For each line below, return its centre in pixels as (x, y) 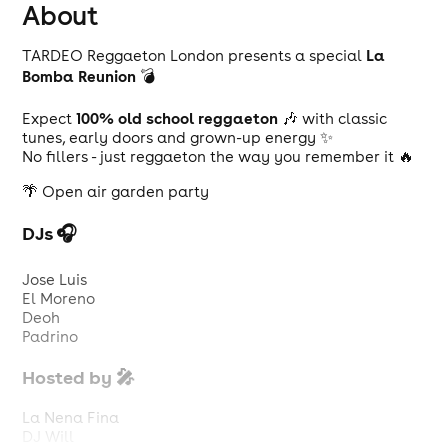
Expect (49, 118)
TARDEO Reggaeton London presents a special (194, 55)
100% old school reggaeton (177, 118)
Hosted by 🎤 (79, 377)
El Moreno (59, 299)
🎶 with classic (333, 118)
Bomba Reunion (79, 76)
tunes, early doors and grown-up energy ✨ (178, 137)
